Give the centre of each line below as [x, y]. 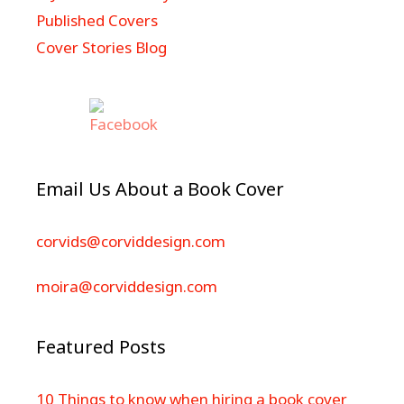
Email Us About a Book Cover [160, 188]
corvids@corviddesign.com [131, 241]
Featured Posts [101, 347]
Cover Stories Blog [101, 47]
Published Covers [97, 20]
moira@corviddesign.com [127, 286]
